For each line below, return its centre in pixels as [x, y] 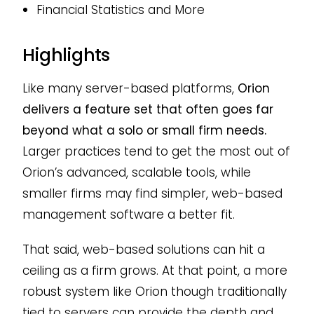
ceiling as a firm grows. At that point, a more [155, 271]
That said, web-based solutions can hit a [143, 250]
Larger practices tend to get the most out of [156, 152]
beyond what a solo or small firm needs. [144, 131]
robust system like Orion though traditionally [154, 292]
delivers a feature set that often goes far [148, 110]
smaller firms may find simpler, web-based [152, 194]
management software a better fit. [128, 215]
